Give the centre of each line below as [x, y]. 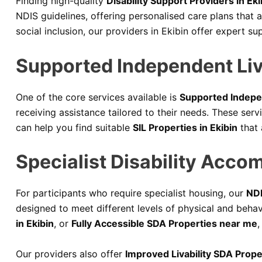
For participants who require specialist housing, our [131, 193]
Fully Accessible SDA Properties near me [164, 224]
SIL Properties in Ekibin [185, 127]
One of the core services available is [98, 97]
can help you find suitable [74, 127]
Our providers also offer [70, 254]
